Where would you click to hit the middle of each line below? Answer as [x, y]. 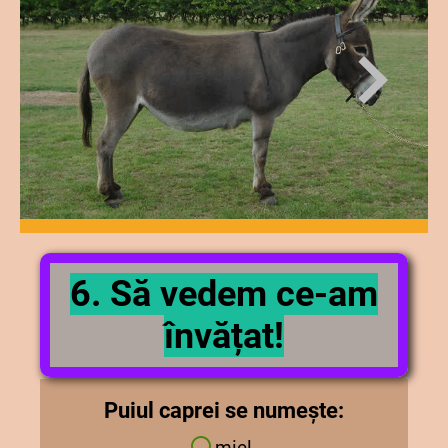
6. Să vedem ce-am [224, 293]
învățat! [224, 335]
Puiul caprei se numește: [224, 409]
